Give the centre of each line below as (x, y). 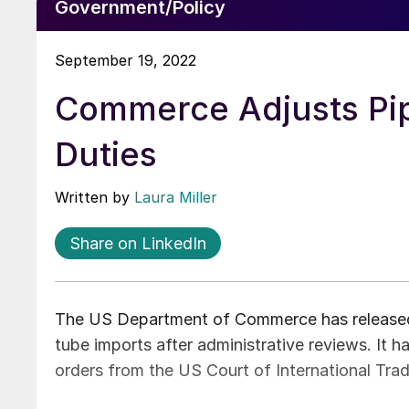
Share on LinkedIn (138, 243)
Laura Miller (176, 197)
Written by (94, 197)
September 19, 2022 (126, 60)
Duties (106, 154)
